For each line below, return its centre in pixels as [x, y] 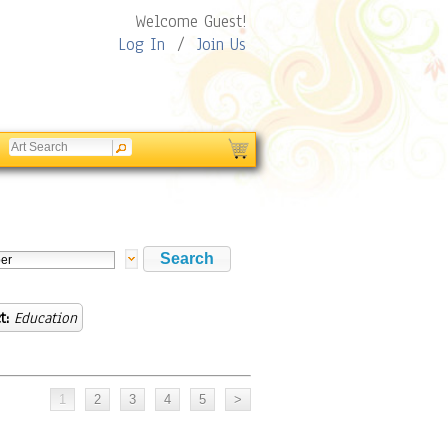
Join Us [221, 44]
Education [45, 318]
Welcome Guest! [190, 21]
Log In [141, 44]
